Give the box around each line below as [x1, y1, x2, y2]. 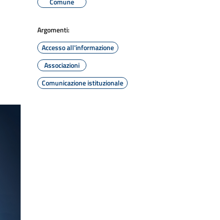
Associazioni [44, 60, 80, 70]
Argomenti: [37, 25, 69, 35]
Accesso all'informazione [42, 42, 114, 53]
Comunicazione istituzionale [42, 78, 123, 88]
